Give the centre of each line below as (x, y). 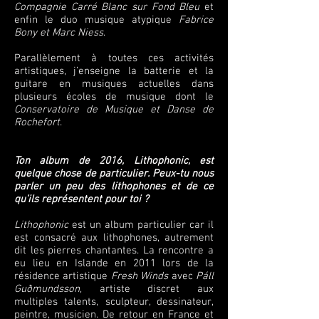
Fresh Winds (140, 276)
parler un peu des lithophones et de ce (114, 187)
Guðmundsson (47, 289)
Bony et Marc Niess (59, 33)
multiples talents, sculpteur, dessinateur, (114, 302)
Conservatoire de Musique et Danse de (114, 110)
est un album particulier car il (141, 225)
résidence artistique (63, 276)
